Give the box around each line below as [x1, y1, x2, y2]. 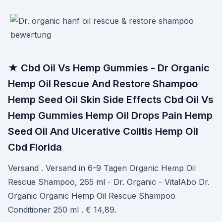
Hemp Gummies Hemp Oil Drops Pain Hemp [8, 110, 213, 121]
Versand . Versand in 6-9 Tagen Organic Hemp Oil [8, 163, 196, 173]
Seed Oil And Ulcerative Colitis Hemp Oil [8, 125, 198, 137]
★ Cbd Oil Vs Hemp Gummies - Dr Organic [8, 62, 210, 74]
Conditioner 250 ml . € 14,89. [8, 205, 116, 215]
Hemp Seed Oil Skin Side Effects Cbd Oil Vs [8, 94, 214, 106]
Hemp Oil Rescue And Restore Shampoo [8, 78, 198, 90]
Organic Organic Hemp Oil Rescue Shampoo [8, 191, 175, 201]
